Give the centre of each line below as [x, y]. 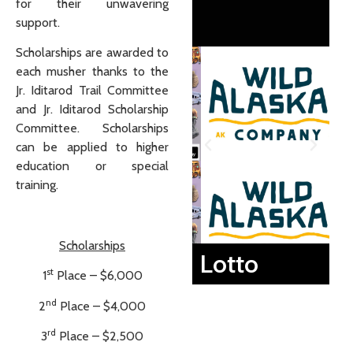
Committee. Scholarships [92, 128]
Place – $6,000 [98, 276]
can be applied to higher [92, 147]
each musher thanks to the [92, 72]
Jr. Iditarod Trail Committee [92, 91]
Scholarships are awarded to [92, 53]
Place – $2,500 [100, 336]
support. [38, 22]
